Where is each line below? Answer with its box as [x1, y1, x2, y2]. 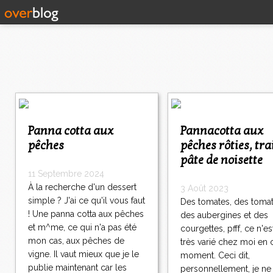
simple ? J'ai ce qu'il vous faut [28, 196, 145, 206]
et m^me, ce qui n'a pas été [28, 222, 136, 233]
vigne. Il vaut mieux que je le [28, 249, 139, 260]
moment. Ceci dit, [180, 250, 250, 261]
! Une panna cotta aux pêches [28, 209, 144, 219]
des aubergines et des [180, 210, 268, 221]
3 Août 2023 [180, 183, 229, 194]
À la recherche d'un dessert [28, 182, 136, 193]
